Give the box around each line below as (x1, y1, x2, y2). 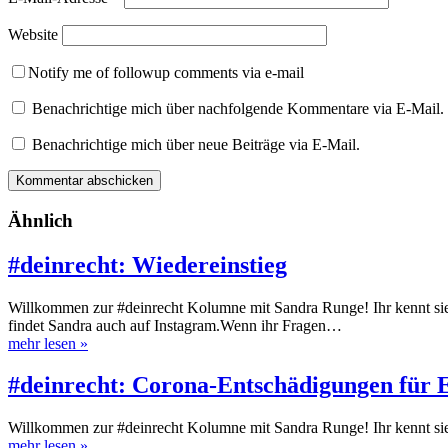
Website (8, 26, 58, 44)
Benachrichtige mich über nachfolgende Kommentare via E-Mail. (32, 100, 444, 118)
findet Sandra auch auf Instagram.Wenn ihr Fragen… (8, 316, 342, 334)
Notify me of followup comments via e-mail (28, 64, 304, 82)
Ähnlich (8, 209, 73, 231)
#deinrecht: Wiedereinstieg (8, 251, 287, 278)
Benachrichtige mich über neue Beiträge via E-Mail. (32, 136, 360, 154)
